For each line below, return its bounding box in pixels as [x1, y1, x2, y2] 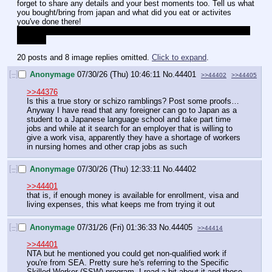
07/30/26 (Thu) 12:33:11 [77, 164, 160, 174]
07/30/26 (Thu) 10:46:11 [77, 70, 160, 80]
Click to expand [152, 52, 206, 62]
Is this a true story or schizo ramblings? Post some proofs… [27, 96, 239, 106]
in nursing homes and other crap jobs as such [27, 141, 187, 151]
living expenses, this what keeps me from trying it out [27, 200, 215, 209]
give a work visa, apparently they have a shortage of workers [27, 132, 240, 142]
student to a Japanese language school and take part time [27, 114, 231, 124]
